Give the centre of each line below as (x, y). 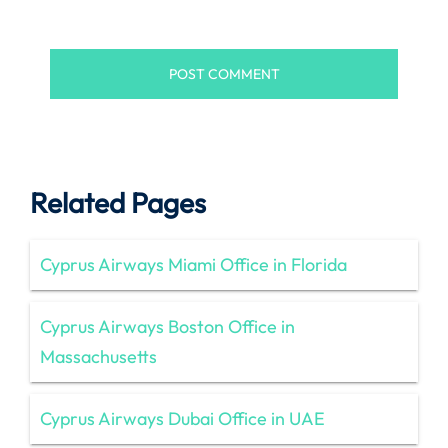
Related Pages (118, 202)
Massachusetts (98, 356)
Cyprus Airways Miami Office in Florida (193, 264)
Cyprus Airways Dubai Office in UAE (182, 418)
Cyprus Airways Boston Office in (167, 326)
